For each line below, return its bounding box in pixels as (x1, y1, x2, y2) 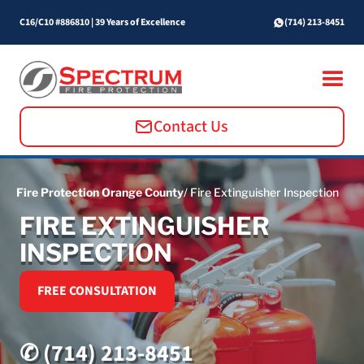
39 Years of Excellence (93, 15, 185, 29)
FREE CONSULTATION (37, 281, 157, 300)
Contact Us (154, 115, 228, 138)
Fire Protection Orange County (16, 184, 184, 199)
